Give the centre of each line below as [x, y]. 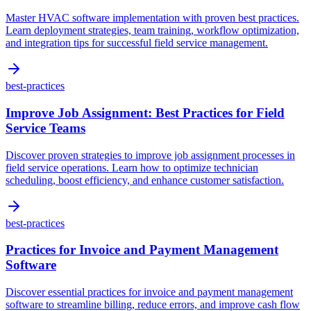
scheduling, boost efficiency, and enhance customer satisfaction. [145, 180]
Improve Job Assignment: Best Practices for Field [145, 112]
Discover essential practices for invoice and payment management [149, 292]
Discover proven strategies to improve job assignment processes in [150, 155]
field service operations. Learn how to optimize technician [132, 167]
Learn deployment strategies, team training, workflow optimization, [152, 31]
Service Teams [45, 128]
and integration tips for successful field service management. [137, 43]
